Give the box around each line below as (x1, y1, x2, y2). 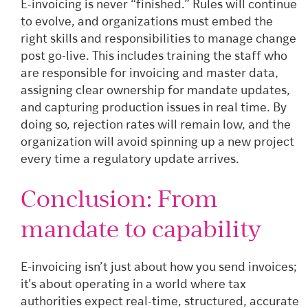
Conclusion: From (21, 184, 218, 214)
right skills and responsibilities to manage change (21, 32, 296, 46)
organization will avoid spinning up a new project (21, 135, 294, 149)
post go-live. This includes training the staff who (21, 49, 287, 63)
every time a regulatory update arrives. (21, 153, 242, 166)
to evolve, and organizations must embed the (21, 15, 273, 29)
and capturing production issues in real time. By (21, 101, 287, 115)
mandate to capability (21, 214, 261, 244)
